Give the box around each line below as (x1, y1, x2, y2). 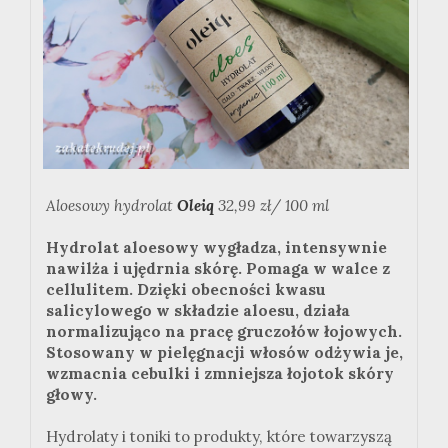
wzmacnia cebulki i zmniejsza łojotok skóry (46, 364, 394, 384)
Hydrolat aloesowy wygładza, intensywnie (46, 238, 387, 258)
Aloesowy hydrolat (46, 196, 177, 216)
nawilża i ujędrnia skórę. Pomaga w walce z (46, 259, 390, 279)
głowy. (46, 385, 97, 405)
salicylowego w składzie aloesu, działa (46, 301, 350, 321)
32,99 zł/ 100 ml (214, 196, 329, 216)
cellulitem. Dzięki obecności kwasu (46, 280, 326, 300)
